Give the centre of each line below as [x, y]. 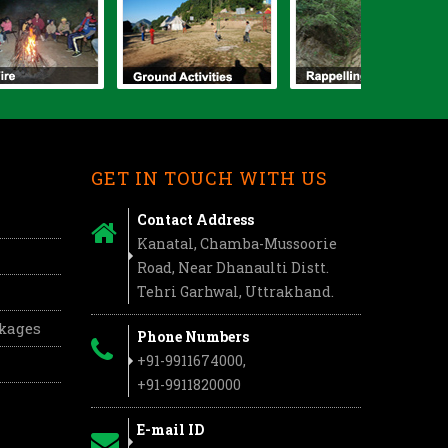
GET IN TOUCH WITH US [209, 177]
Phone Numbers [193, 336]
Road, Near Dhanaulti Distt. [233, 267]
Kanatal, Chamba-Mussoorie [237, 243]
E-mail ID [170, 429]
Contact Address [195, 219]
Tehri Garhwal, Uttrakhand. [235, 291]
